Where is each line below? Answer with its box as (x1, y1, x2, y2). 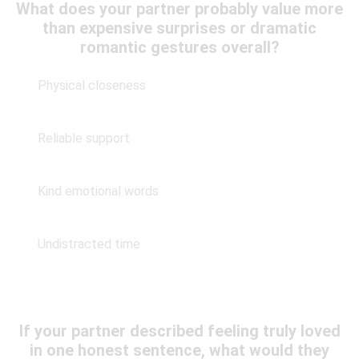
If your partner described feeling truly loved (18, 321, 341, 341)
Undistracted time (38, 236, 140, 252)
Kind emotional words (38, 184, 159, 200)
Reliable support (38, 131, 130, 147)
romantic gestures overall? (79, 37, 280, 57)
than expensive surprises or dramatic (42, 18, 317, 38)
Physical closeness (38, 78, 146, 94)
